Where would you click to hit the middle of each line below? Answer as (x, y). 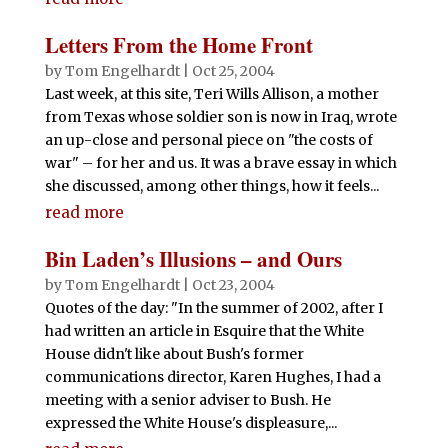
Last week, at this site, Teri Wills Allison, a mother (211, 94)
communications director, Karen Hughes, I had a (212, 377)
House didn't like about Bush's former (174, 354)
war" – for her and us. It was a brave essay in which (220, 163)
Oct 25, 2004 (233, 71)
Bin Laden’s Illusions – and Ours (193, 259)
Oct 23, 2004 (233, 285)
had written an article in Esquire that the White (204, 331)
